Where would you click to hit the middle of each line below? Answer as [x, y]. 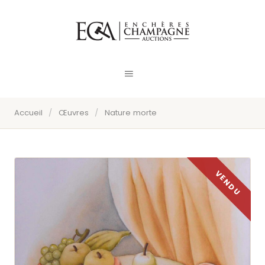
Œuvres [73, 113]
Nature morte [130, 113]
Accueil [28, 113]
